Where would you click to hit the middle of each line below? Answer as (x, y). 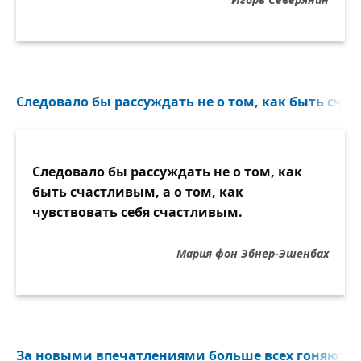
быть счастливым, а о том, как (138, 192)
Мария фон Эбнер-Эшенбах (253, 253)
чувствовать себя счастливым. (137, 212)
